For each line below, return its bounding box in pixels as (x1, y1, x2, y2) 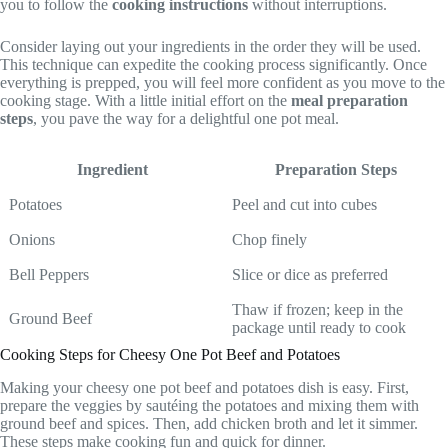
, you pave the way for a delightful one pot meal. (33, 110, 339, 128)
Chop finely (232, 231, 307, 249)
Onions (9, 231, 55, 249)
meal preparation (291, 92, 408, 110)
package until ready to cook (232, 319, 406, 337)
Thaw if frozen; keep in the (232, 301, 403, 319)
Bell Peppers (9, 266, 89, 284)
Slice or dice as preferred (232, 266, 388, 284)
